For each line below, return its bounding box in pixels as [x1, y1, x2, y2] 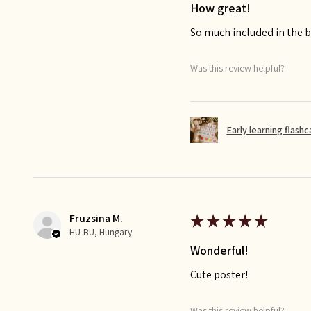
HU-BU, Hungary [69, 226, 132, 239]
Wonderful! [190, 242, 249, 259]
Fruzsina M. [69, 211, 123, 226]
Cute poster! [190, 267, 249, 283]
